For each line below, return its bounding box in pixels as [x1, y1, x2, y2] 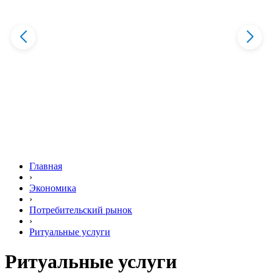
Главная [29, 161, 62, 171]
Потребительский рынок [29, 205, 132, 215]
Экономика [29, 183, 76, 193]
